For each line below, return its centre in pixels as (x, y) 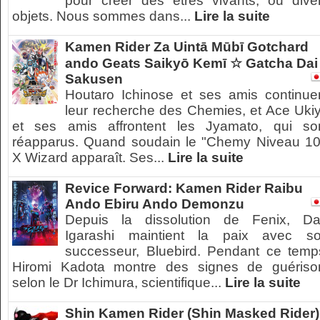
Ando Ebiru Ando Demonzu (155, 204)
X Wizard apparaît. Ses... (90, 157)
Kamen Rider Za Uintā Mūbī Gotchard (187, 47)
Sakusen (94, 79)
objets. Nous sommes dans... (103, 16)
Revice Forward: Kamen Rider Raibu (184, 188)
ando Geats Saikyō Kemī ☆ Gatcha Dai (191, 63)
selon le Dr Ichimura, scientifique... (119, 282)
